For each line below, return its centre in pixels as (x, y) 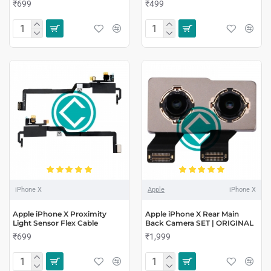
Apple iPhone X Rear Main (192, 214)
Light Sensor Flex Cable (55, 223)
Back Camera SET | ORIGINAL (199, 223)
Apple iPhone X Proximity (60, 214)
